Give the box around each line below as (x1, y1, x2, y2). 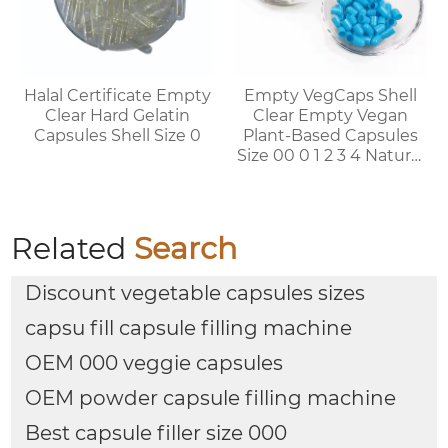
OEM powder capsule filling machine (24, 385, 396, 410)
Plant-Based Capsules (242, 125, 418, 145)
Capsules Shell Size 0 (34, 125, 202, 145)
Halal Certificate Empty (24, 85, 212, 105)
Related (11, 229, 135, 267)
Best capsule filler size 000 (24, 420, 287, 445)
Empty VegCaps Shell (243, 85, 417, 105)
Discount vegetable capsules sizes (24, 281, 365, 306)
